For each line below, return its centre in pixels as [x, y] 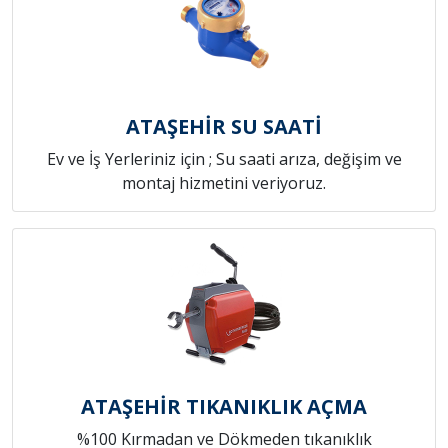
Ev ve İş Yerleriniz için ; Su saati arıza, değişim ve [224, 159]
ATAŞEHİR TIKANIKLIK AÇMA [224, 407]
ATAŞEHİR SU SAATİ [224, 127]
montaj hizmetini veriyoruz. [224, 183]
